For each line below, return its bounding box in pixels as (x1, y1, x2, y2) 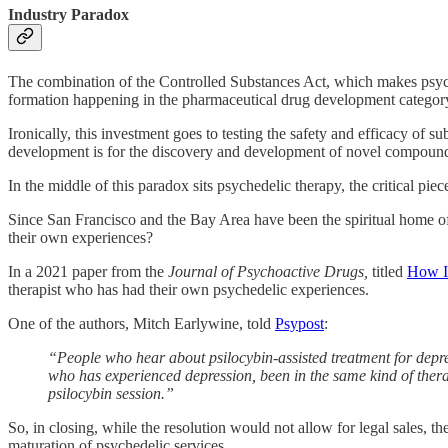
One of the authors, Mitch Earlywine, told (8, 314, 275, 332)
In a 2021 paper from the (8, 262, 168, 280)
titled (368, 262, 407, 280)
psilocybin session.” (48, 384, 174, 402)
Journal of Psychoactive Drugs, (168, 262, 368, 280)
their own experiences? (8, 228, 153, 246)
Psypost (275, 314, 324, 332)
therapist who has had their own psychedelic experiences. (8, 280, 369, 298)
